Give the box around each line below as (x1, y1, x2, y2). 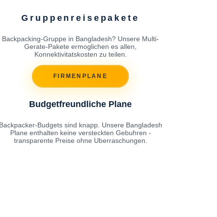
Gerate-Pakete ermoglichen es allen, (24, 42, 137, 50)
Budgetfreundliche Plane (29, 99, 132, 109)
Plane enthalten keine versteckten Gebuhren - (10, 128, 151, 137)
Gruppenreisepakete (21, 13, 139, 23)
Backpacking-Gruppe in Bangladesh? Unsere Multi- (2, 34, 159, 43)
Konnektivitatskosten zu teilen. (34, 50, 127, 58)
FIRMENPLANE (53, 73, 108, 80)
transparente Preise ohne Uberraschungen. (14, 136, 147, 144)
